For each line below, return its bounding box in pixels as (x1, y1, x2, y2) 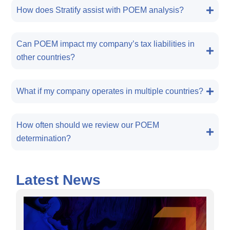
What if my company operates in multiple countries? (16, 86, 204, 95)
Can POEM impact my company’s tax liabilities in (16, 39, 195, 48)
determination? (16, 133, 71, 143)
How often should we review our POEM (16, 120, 160, 129)
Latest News (16, 171, 101, 188)
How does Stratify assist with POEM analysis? (16, 5, 184, 14)
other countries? (16, 52, 75, 62)
